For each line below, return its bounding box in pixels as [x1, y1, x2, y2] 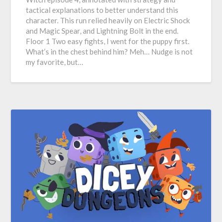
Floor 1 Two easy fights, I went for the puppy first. [26, 36, 190, 46]
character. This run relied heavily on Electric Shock [26, 15, 190, 25]
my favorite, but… [26, 57, 84, 66]
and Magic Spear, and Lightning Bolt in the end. [26, 26, 182, 35]
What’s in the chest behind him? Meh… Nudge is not [26, 47, 193, 56]
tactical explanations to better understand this [26, 5, 179, 14]
